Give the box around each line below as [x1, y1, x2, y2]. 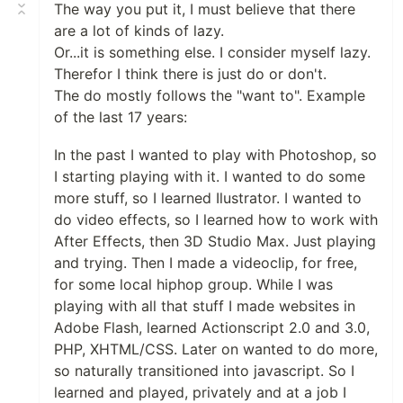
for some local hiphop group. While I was [54, 275, 333, 294]
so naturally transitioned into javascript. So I [54, 362, 354, 381]
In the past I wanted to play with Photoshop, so [54, 146, 377, 165]
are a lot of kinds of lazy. [54, 22, 224, 40]
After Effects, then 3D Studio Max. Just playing [54, 232, 376, 251]
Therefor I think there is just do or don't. [54, 65, 327, 84]
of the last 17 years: [54, 108, 187, 127]
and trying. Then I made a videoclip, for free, [54, 254, 357, 273]
